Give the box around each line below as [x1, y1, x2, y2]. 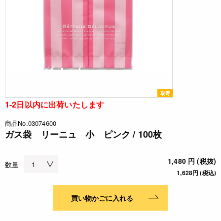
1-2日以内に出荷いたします [5, 99, 105, 110]
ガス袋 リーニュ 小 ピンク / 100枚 [5, 128, 162, 141]
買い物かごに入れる [71, 193, 133, 203]
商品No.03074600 [5, 118, 57, 128]
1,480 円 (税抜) [168, 156, 216, 166]
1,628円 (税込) [177, 168, 216, 178]
